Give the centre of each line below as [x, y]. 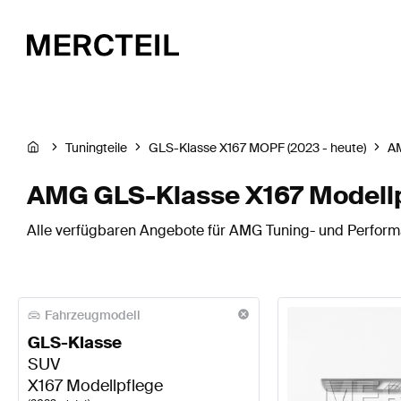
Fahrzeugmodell [93, 315]
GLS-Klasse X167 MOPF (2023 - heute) [257, 148]
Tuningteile [96, 148]
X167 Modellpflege [95, 386]
